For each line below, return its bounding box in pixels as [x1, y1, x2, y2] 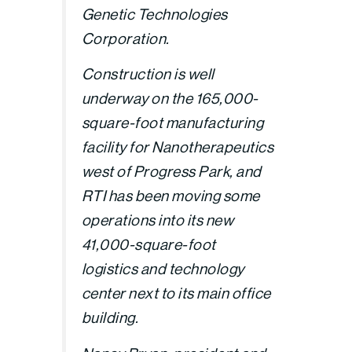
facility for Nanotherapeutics [81, 138, 274, 156]
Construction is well [81, 65, 214, 83]
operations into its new [81, 211, 234, 229]
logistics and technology [81, 260, 244, 278]
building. [81, 309, 139, 327]
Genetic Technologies [81, 5, 228, 23]
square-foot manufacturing [81, 114, 264, 132]
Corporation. [81, 29, 170, 47]
